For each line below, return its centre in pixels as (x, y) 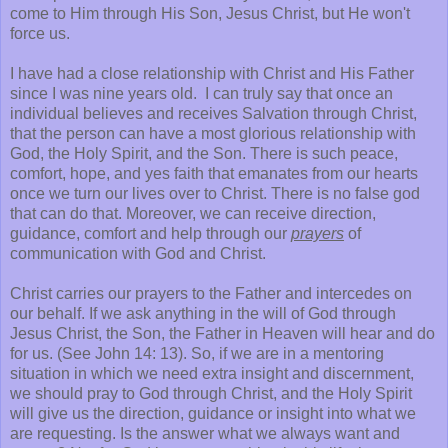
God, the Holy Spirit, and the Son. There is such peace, (204, 153)
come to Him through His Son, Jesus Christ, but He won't (210, 13)
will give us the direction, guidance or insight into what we (213, 413)
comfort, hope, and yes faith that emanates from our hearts (214, 173)
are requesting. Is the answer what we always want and (205, 433)
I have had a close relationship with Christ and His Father (212, 73)
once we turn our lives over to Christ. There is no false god (215, 193)
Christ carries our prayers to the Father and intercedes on (211, 293)
